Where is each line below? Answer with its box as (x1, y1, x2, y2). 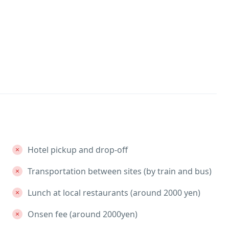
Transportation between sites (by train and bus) (27, 165, 212, 177)
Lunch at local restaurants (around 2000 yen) (27, 187, 200, 198)
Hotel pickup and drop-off (27, 144, 128, 155)
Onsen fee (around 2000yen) (27, 208, 138, 220)
